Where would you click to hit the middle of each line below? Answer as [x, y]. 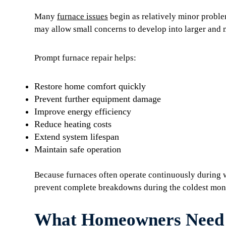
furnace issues [82, 16]
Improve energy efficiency [83, 111]
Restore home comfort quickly [90, 86]
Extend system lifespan [77, 137]
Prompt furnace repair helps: [85, 58]
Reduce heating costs [73, 124]
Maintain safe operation [78, 149]
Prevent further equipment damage [98, 99]
